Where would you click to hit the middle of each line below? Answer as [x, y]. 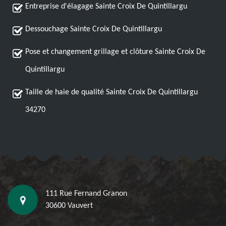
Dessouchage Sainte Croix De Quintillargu [94, 29]
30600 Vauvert [69, 206]
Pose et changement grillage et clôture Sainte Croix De [115, 52]
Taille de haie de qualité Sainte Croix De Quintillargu [111, 92]
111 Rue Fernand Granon [86, 194]
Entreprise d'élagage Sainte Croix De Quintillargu [106, 7]
